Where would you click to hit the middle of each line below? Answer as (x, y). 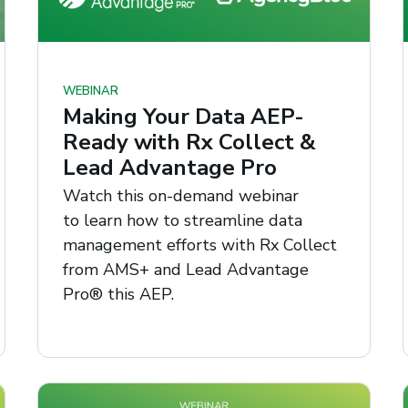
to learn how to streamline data (182, 221)
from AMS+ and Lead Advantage (185, 270)
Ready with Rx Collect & (189, 142)
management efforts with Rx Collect (199, 245)
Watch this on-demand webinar (180, 196)
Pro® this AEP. (118, 295)
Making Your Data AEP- (183, 116)
